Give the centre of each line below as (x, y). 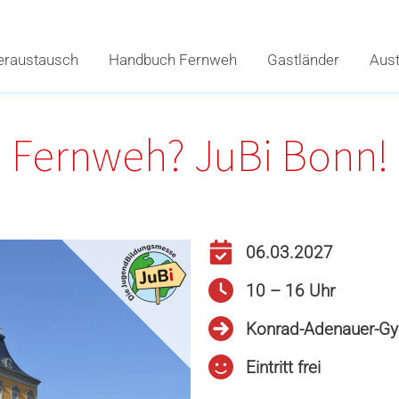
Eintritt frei (283, 367)
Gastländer (303, 60)
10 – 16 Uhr (290, 290)
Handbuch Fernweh (173, 60)
